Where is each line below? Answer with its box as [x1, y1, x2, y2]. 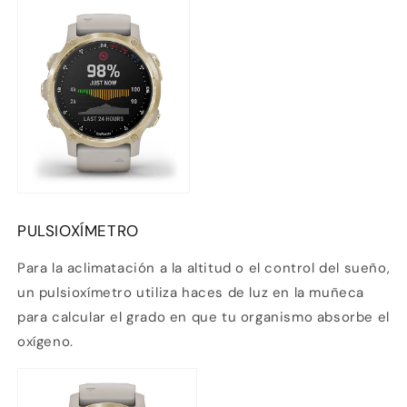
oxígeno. [17, 332, 74, 351]
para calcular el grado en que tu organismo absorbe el [17, 307, 390, 326]
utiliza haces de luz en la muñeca [136, 283, 365, 302]
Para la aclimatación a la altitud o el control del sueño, [17, 258, 391, 277]
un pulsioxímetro [17, 283, 133, 302]
